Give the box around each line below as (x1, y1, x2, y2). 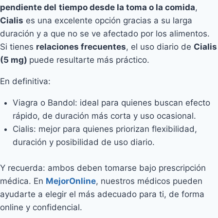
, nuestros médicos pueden (96, 176, 202, 186)
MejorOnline (46, 176, 96, 186)
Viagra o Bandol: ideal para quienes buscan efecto (12, 98, 210, 108)
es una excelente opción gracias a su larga (23, 16, 192, 25)
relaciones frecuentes (36, 42, 126, 52)
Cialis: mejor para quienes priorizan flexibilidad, (12, 124, 197, 134)
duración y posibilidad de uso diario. (12, 137, 155, 147)
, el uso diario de (126, 42, 194, 52)
